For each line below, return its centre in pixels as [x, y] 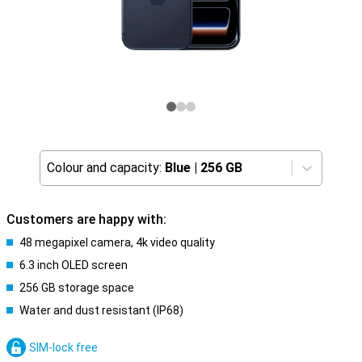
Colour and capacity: [104, 168]
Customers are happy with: [86, 219]
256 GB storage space [77, 288]
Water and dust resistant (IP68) [101, 310]
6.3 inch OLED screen [74, 265]
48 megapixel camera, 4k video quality [117, 242]
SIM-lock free [63, 347]
